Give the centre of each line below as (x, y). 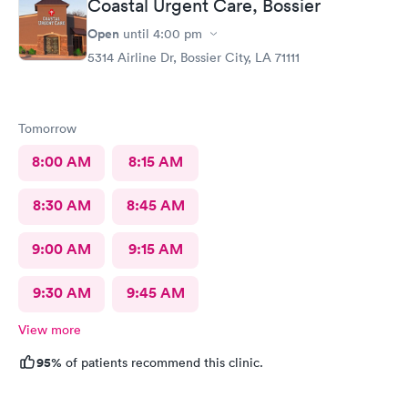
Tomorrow (47, 128)
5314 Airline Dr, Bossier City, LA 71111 (194, 57)
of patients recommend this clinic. (163, 362)
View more (50, 330)
